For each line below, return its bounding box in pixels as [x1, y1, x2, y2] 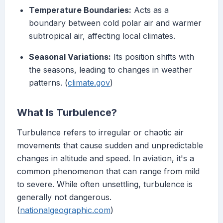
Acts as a [131, 5, 169, 15]
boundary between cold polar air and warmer [29, 18, 202, 28]
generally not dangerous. [17, 192, 111, 203]
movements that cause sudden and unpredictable [17, 140, 203, 151]
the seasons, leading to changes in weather [29, 65, 192, 75]
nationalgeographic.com [20, 205, 111, 216]
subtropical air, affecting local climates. [29, 31, 175, 41]
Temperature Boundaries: [29, 5, 131, 15]
